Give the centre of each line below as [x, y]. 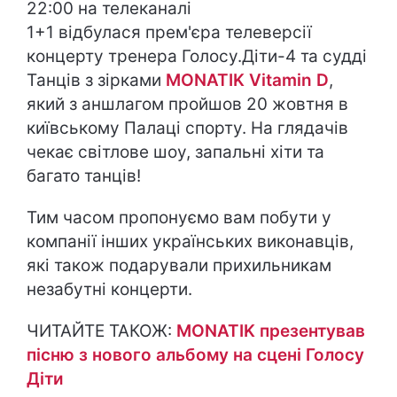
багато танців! [84, 176]
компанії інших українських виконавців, [190, 241]
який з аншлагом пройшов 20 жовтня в [187, 104]
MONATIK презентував [271, 331]
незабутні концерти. [109, 289]
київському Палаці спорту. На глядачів [187, 128]
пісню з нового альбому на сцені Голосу [195, 355]
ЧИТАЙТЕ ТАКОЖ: [101, 331]
